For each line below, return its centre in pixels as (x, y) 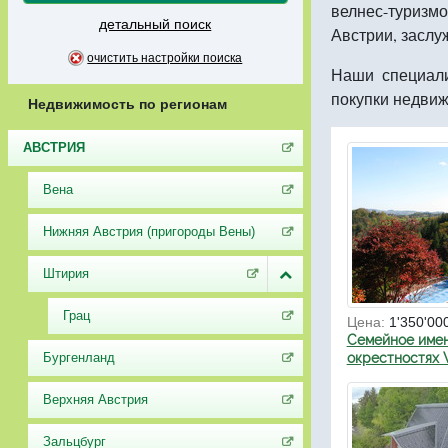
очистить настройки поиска (165, 58)
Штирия (65, 273)
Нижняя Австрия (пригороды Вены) (148, 231)
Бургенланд (78, 357)
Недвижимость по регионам (127, 104)
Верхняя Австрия (95, 399)
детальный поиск (155, 24)
